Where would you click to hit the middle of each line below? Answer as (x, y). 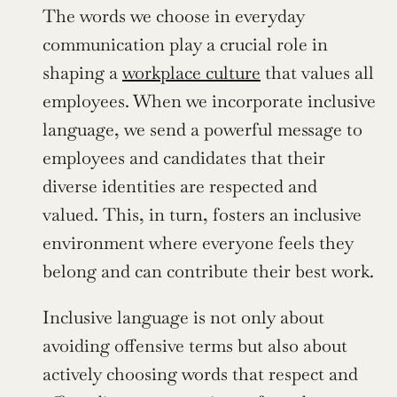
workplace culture (191, 73)
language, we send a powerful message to (202, 130)
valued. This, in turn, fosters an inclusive (202, 215)
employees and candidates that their (184, 158)
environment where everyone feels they (198, 243)
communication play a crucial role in (185, 45)
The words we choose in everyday (174, 16)
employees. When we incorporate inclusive (209, 101)
